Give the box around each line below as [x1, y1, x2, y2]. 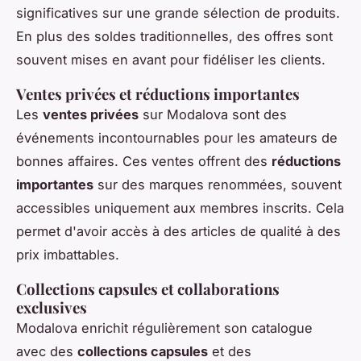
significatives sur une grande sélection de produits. [16, 4, 340, 21]
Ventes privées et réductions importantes [16, 83, 300, 104]
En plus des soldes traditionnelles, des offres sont [16, 27, 333, 44]
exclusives [16, 297, 87, 317]
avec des [16, 342, 77, 359]
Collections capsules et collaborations [16, 278, 280, 299]
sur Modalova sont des [139, 106, 287, 122]
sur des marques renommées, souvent [93, 176, 342, 193]
